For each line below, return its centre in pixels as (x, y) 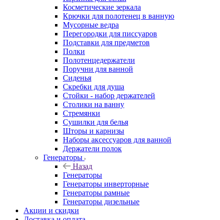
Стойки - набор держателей (109, 95)
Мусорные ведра (91, 25)
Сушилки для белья (96, 122)
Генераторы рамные (96, 192)
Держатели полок (92, 148)
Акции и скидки (51, 210)
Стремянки (82, 113)
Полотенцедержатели (99, 60)
